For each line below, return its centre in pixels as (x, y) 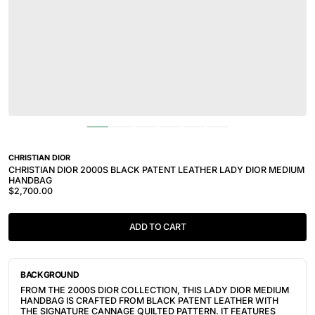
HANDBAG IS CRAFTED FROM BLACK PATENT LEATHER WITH (149, 301)
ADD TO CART (157, 227)
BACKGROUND (50, 275)
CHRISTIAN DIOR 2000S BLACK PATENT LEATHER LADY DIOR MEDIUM (156, 170)
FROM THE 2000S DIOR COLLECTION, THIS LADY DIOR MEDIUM (155, 290)
